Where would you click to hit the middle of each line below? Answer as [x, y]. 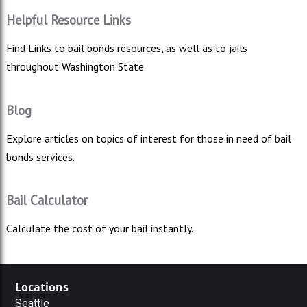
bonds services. [40, 157]
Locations [42, 287]
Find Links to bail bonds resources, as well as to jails [126, 48]
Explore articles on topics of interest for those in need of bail [148, 138]
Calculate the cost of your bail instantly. [99, 229]
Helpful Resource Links [68, 20]
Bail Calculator [47, 200]
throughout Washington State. [76, 67]
